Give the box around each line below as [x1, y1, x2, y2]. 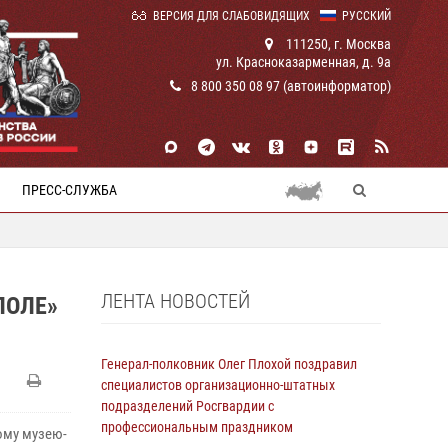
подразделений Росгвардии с [101, 398, 274, 414]
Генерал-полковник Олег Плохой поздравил [101, 356, 357, 372]
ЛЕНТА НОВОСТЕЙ [101, 289, 250, 313]
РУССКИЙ [342, 9, 391, 23]
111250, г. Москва [283, 36, 391, 52]
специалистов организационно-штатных [101, 377, 335, 393]
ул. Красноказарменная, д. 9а [216, 54, 391, 70]
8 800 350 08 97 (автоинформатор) [191, 78, 391, 94]
